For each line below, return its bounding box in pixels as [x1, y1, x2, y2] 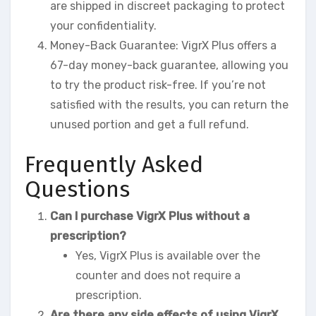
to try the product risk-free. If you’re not [50, 78, 266, 92]
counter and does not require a [75, 268, 241, 282]
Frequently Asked [25, 151, 203, 178]
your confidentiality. [50, 19, 157, 33]
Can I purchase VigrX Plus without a [50, 209, 250, 223]
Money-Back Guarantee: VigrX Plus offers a [50, 39, 276, 53]
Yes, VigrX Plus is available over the [75, 248, 260, 262]
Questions [25, 176, 130, 203]
